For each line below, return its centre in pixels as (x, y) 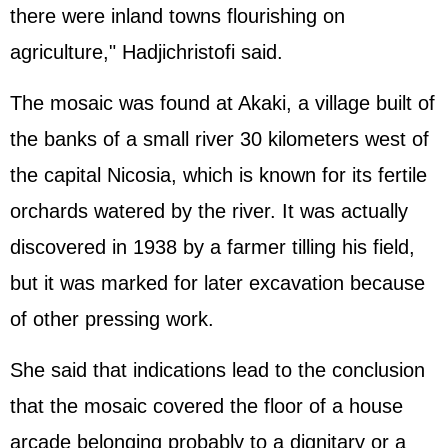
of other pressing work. (112, 319)
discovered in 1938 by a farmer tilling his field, (212, 247)
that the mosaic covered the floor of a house (206, 406)
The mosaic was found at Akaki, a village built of (222, 103)
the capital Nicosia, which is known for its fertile (218, 175)
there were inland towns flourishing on (177, 16)
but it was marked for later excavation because (217, 283)
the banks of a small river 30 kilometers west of (219, 139)
